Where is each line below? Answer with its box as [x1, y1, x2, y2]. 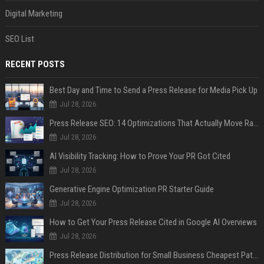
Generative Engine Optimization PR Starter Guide [49, 184, 214, 195]
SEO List [5, 34, 34, 45]
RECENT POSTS [5, 59, 65, 70]
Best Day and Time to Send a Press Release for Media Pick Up [49, 85, 258, 96]
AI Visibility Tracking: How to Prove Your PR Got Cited [49, 151, 230, 162]
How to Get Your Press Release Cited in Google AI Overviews [49, 217, 257, 228]
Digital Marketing [5, 8, 62, 19]
